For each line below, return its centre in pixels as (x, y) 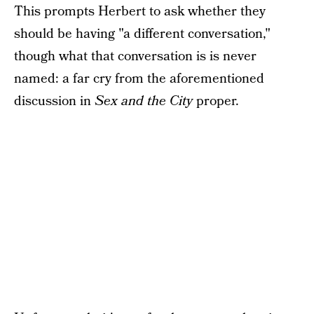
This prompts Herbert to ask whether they (140, 12)
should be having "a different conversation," (142, 34)
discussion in (54, 101)
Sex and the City (145, 101)
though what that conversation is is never (135, 56)
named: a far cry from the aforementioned (139, 79)
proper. (218, 101)
